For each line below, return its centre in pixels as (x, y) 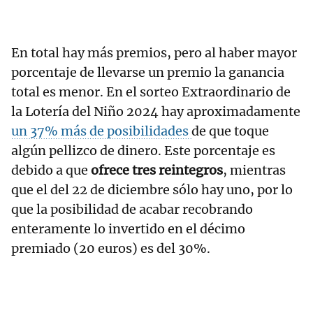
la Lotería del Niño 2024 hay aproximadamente (156, 111)
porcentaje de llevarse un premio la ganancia (148, 72)
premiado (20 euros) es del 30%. (111, 248)
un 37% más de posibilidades (101, 131)
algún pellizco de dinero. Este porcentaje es (143, 150)
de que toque (230, 131)
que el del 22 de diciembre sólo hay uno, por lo (152, 189)
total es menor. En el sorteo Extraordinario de (151, 92)
